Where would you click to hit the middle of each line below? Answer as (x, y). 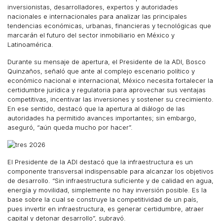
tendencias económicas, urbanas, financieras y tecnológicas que (109, 26)
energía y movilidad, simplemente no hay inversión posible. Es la (107, 190)
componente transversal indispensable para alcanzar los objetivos (110, 171)
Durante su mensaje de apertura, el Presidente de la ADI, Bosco (107, 62)
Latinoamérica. (30, 44)
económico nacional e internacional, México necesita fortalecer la (110, 80)
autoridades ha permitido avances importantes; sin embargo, (102, 118)
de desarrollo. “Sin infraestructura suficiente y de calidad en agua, (110, 181)
